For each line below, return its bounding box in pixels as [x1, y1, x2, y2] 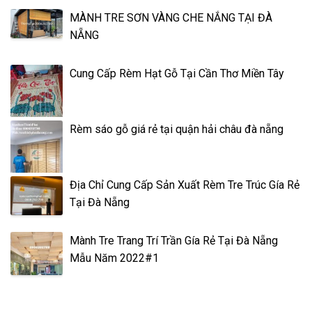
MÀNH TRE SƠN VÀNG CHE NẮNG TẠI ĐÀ [70, 11, 272, 24]
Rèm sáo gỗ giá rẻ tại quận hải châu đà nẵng [70, 123, 283, 136]
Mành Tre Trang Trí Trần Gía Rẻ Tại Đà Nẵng [70, 234, 278, 247]
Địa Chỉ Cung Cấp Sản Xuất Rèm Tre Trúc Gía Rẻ [70, 178, 299, 192]
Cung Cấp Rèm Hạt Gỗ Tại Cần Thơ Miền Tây [70, 67, 284, 80]
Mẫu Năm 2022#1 [70, 251, 159, 265]
